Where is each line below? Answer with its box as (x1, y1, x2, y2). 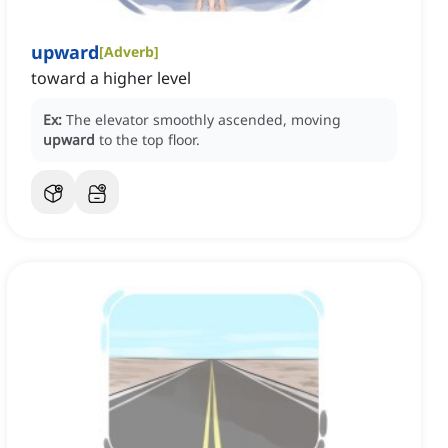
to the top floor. (99, 130, 200, 150)
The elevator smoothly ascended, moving (66, 110, 341, 130)
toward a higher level (31, 67, 191, 90)
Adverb (104, 42, 154, 62)
